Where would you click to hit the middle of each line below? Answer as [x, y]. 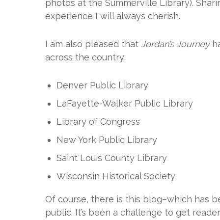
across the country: [85, 57]
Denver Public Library [103, 85]
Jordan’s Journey [175, 44]
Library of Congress [98, 122]
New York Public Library [107, 140]
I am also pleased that [93, 44]
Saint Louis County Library [112, 158]
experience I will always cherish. [113, 16]
